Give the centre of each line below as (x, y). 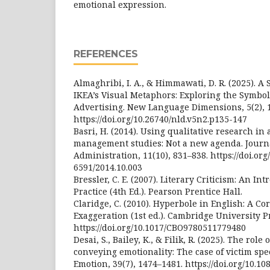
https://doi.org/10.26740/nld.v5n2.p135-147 (160, 119)
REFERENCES (106, 54)
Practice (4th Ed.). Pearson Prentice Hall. (158, 191)
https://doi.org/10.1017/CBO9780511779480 (160, 227)
